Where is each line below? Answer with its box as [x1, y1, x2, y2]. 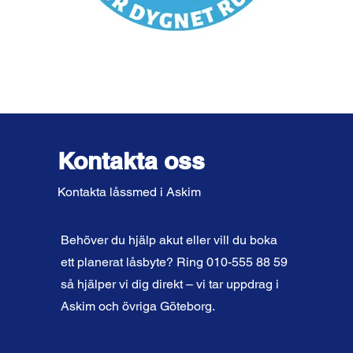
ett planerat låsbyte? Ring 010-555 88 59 [60, 255, 288, 269]
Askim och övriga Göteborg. [60, 299, 215, 314]
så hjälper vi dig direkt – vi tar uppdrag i [60, 277, 279, 292]
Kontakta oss [57, 147, 205, 175]
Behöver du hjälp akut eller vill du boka [60, 232, 277, 247]
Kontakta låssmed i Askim [57, 184, 201, 199]
